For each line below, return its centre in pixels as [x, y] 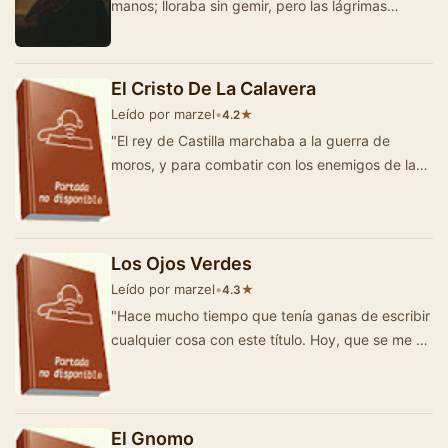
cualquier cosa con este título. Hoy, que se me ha [271, 339]
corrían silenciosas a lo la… [197, 29]
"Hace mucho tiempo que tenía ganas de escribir [270, 315]
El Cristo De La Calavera [213, 88]
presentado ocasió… [177, 363]
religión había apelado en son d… [219, 188]
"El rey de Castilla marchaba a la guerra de [250, 140]
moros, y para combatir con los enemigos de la [263, 164]
